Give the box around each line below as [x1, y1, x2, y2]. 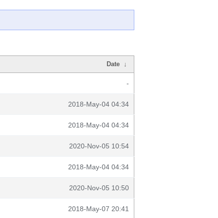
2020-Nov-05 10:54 [69, 142, 129, 150]
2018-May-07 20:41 [68, 205, 129, 213]
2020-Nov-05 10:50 [69, 184, 129, 192]
